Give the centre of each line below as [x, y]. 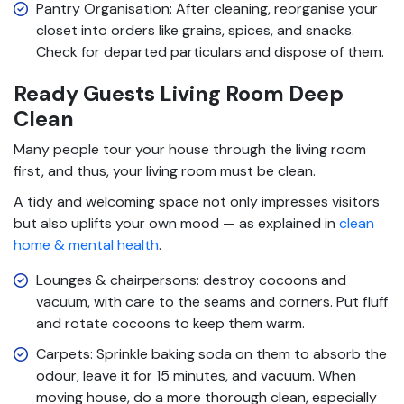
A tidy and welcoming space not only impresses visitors [197, 201]
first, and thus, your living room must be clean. [165, 170]
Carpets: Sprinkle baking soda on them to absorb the [211, 353]
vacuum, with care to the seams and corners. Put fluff [212, 301]
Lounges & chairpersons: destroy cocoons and [191, 280]
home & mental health [86, 244]
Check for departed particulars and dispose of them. [210, 51]
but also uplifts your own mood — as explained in [176, 223]
